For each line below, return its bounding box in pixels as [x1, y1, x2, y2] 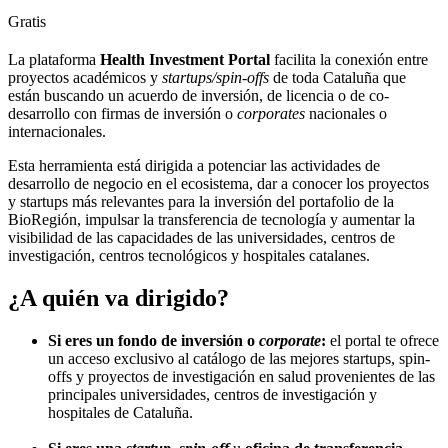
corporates [237, 105, 305, 123]
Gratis [8, 13, 46, 31]
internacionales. [8, 123, 106, 141]
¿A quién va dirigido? [8, 285, 229, 312]
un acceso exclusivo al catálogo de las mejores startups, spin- [48, 350, 430, 368]
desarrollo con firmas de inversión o [8, 105, 237, 123]
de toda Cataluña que [269, 69, 406, 87]
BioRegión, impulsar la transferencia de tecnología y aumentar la [8, 211, 415, 229]
